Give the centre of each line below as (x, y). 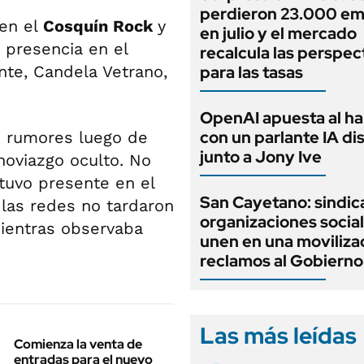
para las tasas (251, 72)
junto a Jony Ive (261, 157)
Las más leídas (278, 336)
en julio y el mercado (278, 33)
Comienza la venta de (78, 344)
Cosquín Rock (100, 26)
